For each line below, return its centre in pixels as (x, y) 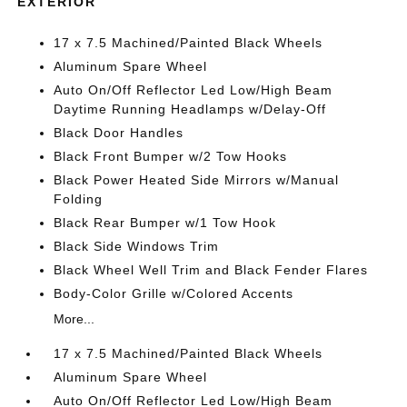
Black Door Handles (119, 133)
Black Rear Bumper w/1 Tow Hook (165, 223)
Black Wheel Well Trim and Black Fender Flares (211, 270)
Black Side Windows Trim (137, 246)
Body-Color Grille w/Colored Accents (174, 293)
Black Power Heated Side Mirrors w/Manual (197, 180)
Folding (79, 199)
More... (74, 319)
